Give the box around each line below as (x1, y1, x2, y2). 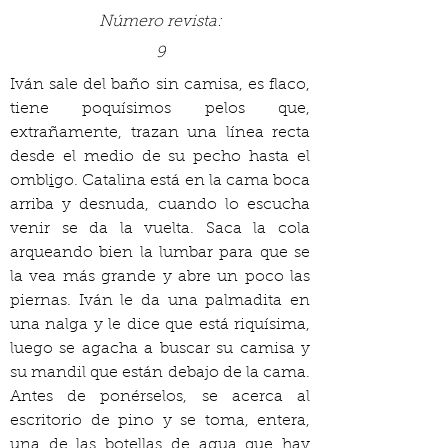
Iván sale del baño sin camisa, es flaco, (10, 77, 310, 93)
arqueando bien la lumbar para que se (10, 245, 310, 261)
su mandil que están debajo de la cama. (10, 365, 310, 381)
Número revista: (98, 14, 222, 30)
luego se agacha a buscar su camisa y (10, 341, 310, 357)
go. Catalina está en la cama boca (54, 173, 310, 189)
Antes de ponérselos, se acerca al (10, 389, 310, 405)
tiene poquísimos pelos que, (10, 101, 310, 117)
